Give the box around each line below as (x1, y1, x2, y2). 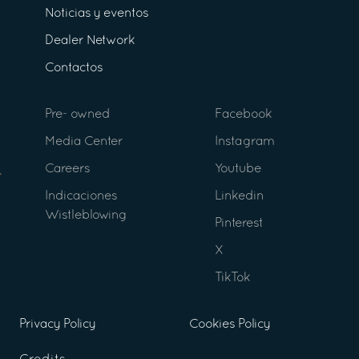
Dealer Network (45, 34, 135, 46)
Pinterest (215, 217, 263, 229)
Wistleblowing (45, 209, 127, 221)
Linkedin (215, 190, 264, 202)
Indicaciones (45, 190, 117, 202)
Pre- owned (45, 108, 110, 120)
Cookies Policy (189, 318, 270, 330)
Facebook (215, 108, 272, 120)
